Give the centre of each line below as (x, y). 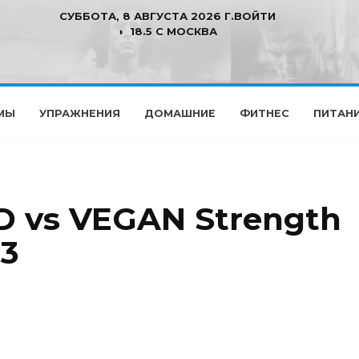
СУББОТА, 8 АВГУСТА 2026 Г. (146, 16)
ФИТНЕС (264, 113)
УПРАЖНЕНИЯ (80, 113)
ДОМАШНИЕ (180, 113)
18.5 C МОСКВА (173, 31)
